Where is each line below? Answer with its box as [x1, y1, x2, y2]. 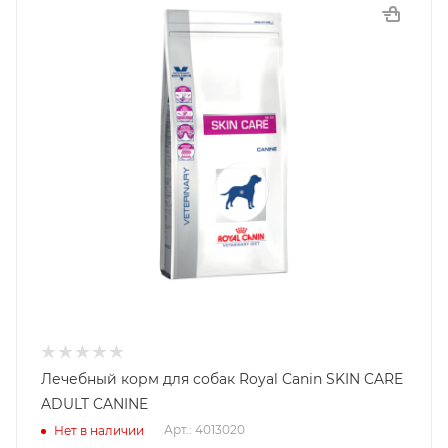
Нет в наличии [54, 422, 144, 438]
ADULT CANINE [41, 395, 148, 413]
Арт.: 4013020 [164, 422, 245, 438]
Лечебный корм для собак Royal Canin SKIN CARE [41, 370, 403, 388]
